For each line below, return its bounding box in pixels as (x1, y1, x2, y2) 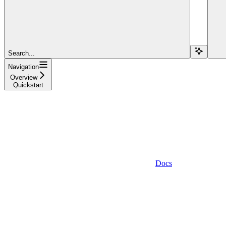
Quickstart (13, 81, 43, 89)
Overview (10, 73, 37, 81)
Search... (8, 49, 35, 57)
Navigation (8, 63, 39, 71)
